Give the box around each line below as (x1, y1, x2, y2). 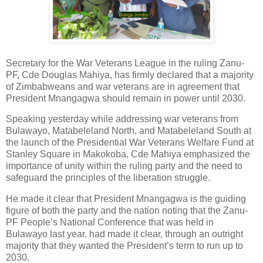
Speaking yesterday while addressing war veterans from (6, 114, 238, 124)
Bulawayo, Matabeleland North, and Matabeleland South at (6, 126, 251, 136)
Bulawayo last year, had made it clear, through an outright (6, 229, 243, 240)
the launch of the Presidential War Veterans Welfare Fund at (6, 137, 254, 148)
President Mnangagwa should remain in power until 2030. (6, 93, 245, 103)
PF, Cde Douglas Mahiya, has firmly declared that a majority (6, 69, 254, 80)
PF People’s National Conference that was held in (6, 217, 214, 228)
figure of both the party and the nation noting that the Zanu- (6, 205, 248, 216)
